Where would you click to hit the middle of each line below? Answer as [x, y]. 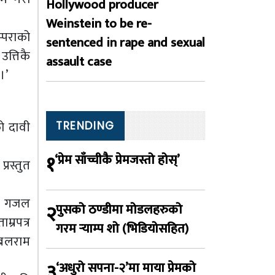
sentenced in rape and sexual [126, 43]
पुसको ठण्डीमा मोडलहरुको [119, 210]
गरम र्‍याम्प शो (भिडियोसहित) [122, 229]
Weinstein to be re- [99, 24]
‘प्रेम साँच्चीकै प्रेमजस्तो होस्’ [117, 160]
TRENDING [85, 126]
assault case [79, 62]
